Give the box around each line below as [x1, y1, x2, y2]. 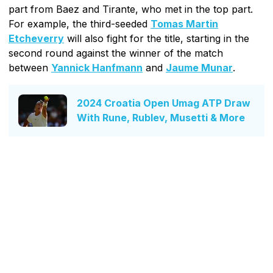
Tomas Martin [151, 17, 218, 30]
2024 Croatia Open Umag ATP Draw [77, 97, 250, 110]
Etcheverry [9, 32, 64, 44]
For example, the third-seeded [9, 17, 151, 30]
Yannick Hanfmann [51, 61, 143, 74]
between [9, 61, 51, 74]
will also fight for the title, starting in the [64, 32, 249, 44]
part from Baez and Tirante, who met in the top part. [9, 2, 253, 15]
